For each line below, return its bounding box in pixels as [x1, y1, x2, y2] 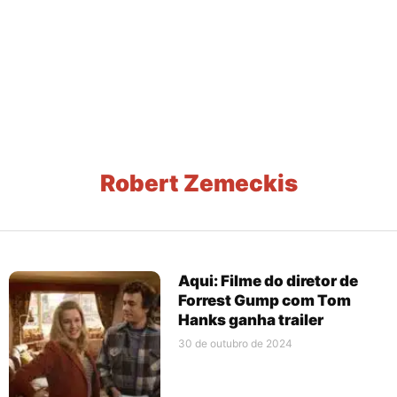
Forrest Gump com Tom [178, 291, 352, 309]
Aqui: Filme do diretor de [178, 271, 359, 290]
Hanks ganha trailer [178, 310, 324, 329]
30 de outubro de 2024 [178, 336, 293, 350]
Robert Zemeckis [99, 168, 298, 197]
